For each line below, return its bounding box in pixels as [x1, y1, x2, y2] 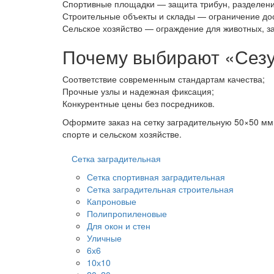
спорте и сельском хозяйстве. [62, 128, 182, 140]
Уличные [87, 232, 122, 244]
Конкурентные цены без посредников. [62, 97, 215, 109]
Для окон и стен [87, 220, 150, 232]
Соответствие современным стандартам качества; [62, 73, 265, 85]
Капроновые [87, 195, 136, 207]
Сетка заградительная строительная [87, 183, 234, 195]
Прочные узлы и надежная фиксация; [62, 85, 214, 97]
